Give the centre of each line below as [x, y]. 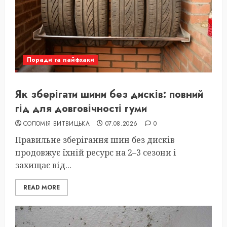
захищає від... [43, 165]
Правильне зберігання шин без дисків [95, 140]
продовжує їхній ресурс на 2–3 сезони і [96, 153]
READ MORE [42, 187]
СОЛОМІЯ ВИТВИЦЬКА [57, 124]
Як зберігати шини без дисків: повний [109, 94]
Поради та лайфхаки [61, 60]
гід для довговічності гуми [81, 109]
